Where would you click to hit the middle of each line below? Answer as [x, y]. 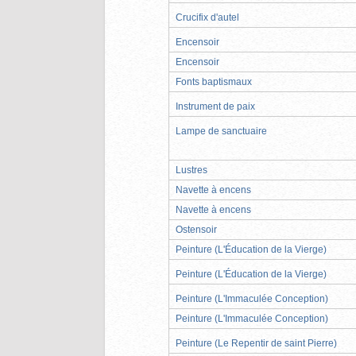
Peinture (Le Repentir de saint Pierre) [256, 343]
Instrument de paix [215, 106]
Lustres [192, 170]
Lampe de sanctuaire [221, 131]
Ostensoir [196, 229]
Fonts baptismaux [214, 81]
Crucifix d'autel [207, 17]
